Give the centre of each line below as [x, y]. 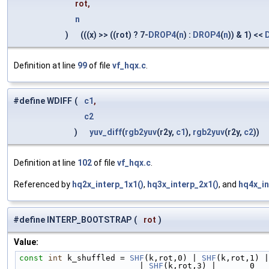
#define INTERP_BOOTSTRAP [72, 220]
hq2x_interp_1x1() [108, 185]
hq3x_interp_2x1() [183, 185]
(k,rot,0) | [173, 258]
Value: [26, 242]
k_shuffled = [96, 258]
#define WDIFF [43, 101]
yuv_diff [106, 132]
